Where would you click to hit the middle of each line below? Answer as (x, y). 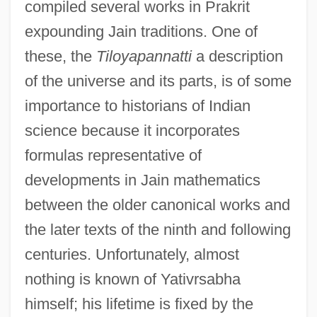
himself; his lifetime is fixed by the (139, 304)
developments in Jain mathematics (142, 180)
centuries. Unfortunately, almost (132, 254)
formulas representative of (113, 155)
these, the (60, 56)
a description (237, 56)
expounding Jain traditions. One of (141, 31)
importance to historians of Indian (137, 105)
